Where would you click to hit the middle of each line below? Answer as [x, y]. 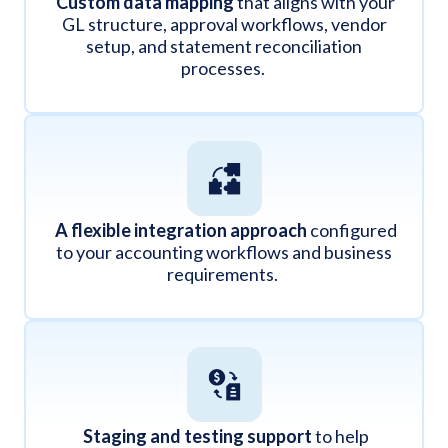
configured [353, 229]
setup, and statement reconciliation [224, 45]
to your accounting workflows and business [224, 251]
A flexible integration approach [180, 229]
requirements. [222, 273]
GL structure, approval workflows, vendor [224, 23]
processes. [222, 67]
